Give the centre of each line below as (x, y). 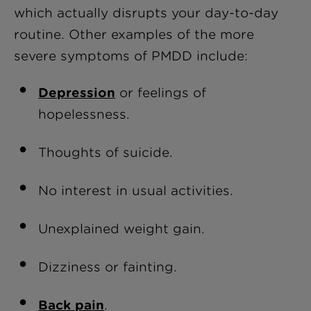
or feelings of (161, 93)
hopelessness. (84, 114)
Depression (77, 93)
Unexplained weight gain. (122, 229)
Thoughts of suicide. (106, 152)
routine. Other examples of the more (134, 34)
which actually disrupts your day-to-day (146, 13)
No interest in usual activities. (136, 191)
